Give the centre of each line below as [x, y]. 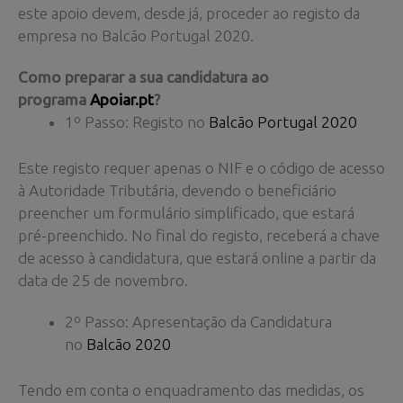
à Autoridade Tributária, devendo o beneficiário [177, 190]
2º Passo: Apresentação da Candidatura [198, 321]
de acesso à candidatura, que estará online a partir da [197, 257]
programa [54, 99]
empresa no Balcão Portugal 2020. [136, 36]
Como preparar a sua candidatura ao [143, 76]
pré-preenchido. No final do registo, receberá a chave [199, 235]
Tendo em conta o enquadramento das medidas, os [191, 390]
